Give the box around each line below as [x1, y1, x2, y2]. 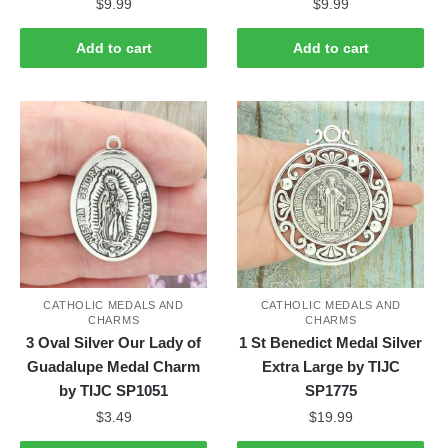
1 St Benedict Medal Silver [239, 333, 423, 351]
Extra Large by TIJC [261, 357, 400, 375]
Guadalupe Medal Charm [27, 357, 201, 375]
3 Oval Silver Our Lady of [26, 333, 202, 351]
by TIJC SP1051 [59, 381, 169, 399]
